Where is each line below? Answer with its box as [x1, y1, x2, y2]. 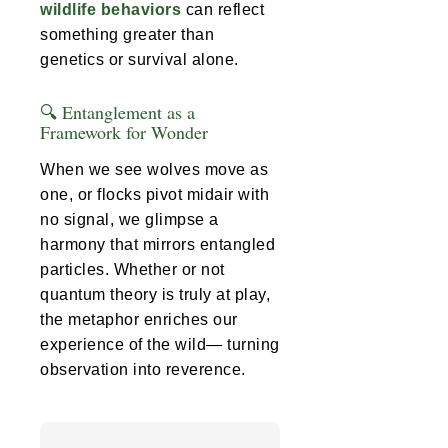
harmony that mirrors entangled [40, 236, 275, 254]
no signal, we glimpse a [40, 211, 219, 229]
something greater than [40, 26, 214, 44]
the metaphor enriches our [40, 311, 238, 329]
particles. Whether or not [40, 261, 225, 279]
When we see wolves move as [40, 161, 268, 179]
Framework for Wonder [40, 120, 208, 145]
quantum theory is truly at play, [40, 286, 270, 304]
